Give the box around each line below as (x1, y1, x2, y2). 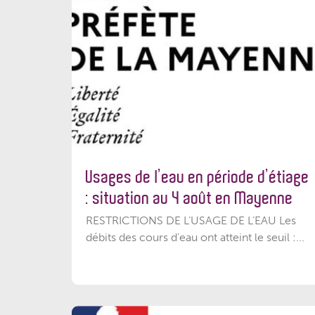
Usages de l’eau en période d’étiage (86, 167, 309, 187)
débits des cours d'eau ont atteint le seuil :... (86, 230, 304, 244)
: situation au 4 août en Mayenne (86, 188, 293, 208)
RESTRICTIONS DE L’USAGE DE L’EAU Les (86, 213, 296, 227)
